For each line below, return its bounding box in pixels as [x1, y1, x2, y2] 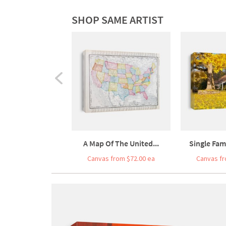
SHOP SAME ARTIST [72, 12, 163, 27]
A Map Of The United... [83, 138, 159, 148]
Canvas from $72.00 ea [87, 153, 155, 163]
